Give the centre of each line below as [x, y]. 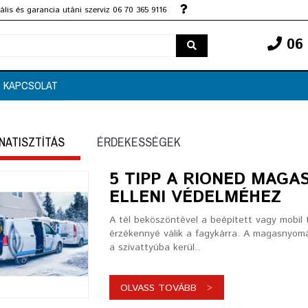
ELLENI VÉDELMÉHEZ [195, 197]
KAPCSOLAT [31, 85]
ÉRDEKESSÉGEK [139, 142]
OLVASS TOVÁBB [158, 288]
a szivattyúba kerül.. [154, 247]
